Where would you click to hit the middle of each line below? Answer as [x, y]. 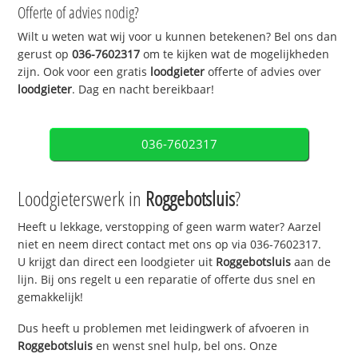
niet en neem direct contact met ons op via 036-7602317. [170, 245]
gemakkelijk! [51, 297]
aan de [311, 262]
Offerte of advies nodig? [79, 13]
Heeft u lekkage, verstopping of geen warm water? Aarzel [170, 227]
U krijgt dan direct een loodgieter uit [117, 262]
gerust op [45, 54]
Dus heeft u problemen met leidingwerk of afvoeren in [164, 328]
